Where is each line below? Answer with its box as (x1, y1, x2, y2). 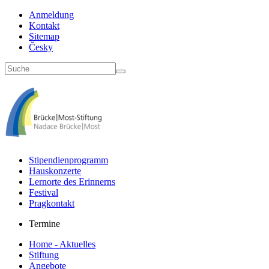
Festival (29, 187, 58, 198)
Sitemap (29, 31, 59, 41)
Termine (29, 218, 60, 229)
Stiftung (29, 249, 59, 260)
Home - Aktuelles (29, 238, 95, 249)
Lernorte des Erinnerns (29, 176, 115, 187)
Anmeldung (29, 10, 74, 20)
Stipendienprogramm (29, 154, 108, 165)
